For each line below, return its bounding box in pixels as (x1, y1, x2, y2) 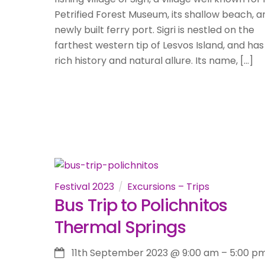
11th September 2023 (71, 245, 168, 260)
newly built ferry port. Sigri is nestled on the (54, 23, 254, 37)
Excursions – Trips (127, 180, 209, 194)
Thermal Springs (54, 215, 186, 240)
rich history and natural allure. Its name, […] (54, 54, 253, 68)
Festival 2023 (54, 180, 114, 194)
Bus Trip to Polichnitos (54, 193, 228, 218)
